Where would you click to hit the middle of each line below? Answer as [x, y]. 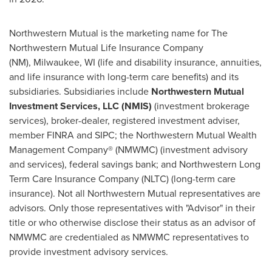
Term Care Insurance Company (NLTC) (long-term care [122, 179]
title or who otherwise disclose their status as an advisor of [132, 223]
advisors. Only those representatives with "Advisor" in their [132, 208]
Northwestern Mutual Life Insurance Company [106, 48]
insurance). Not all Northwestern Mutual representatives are [135, 194]
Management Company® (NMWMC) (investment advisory [128, 150]
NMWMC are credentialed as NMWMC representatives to [129, 237]
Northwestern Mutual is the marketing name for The [118, 33]
